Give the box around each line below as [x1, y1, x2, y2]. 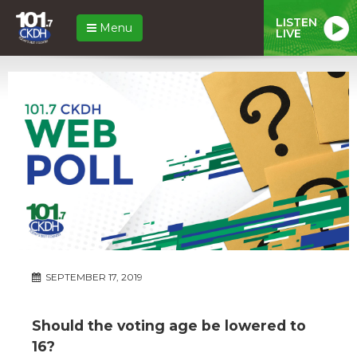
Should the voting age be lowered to [32, 316, 306, 334]
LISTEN [276, 14, 317, 29]
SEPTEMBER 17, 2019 [43, 270, 143, 283]
